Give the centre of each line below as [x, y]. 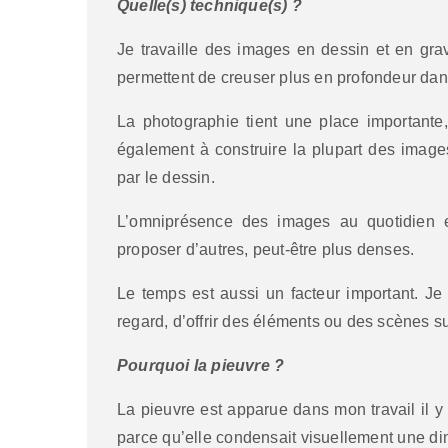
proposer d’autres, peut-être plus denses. [266, 249]
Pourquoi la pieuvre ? [201, 365]
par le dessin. [166, 177]
